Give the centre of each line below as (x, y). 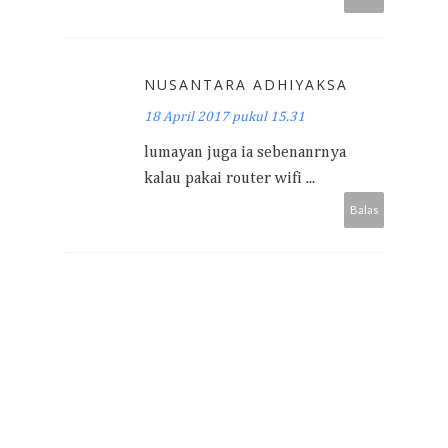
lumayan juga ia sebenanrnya (245, 153)
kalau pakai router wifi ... (229, 179)
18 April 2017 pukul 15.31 (224, 117)
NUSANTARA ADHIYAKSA (246, 84)
